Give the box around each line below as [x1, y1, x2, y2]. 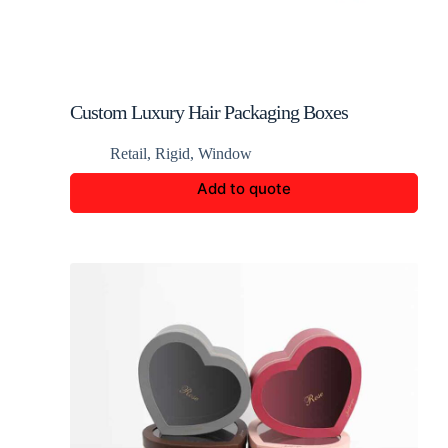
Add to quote [197, 179, 291, 198]
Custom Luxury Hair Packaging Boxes [70, 101, 348, 123]
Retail [110, 145, 147, 162]
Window [198, 145, 252, 162]
